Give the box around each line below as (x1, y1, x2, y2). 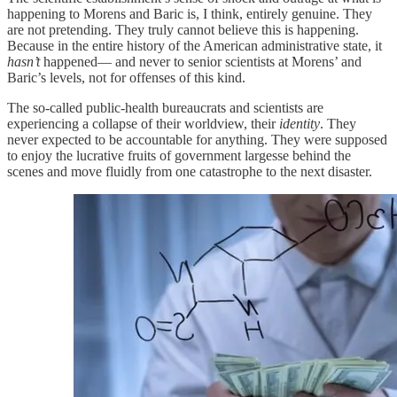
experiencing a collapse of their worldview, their (7, 116, 279, 132)
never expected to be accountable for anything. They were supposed (7, 132, 387, 148)
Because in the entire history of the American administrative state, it (7, 38, 382, 54)
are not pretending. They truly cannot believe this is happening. (7, 22, 359, 38)
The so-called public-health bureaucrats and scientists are (7, 100, 323, 116)
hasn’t (7, 54, 40, 70)
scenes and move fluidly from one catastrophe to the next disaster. (7, 164, 372, 180)
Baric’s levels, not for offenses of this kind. (7, 70, 245, 86)
